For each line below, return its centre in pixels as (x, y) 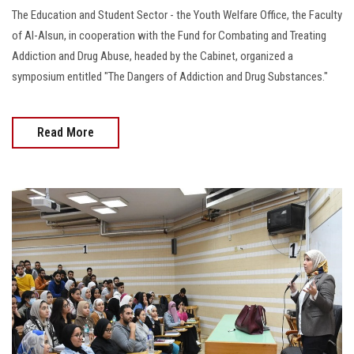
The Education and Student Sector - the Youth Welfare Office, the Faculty (177, 15)
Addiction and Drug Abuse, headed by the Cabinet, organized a (153, 56)
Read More (66, 133)
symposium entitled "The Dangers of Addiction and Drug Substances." (170, 77)
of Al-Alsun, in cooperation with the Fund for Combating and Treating (169, 36)
